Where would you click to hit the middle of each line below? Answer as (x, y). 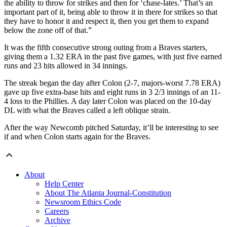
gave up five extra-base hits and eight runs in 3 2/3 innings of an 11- (112, 92)
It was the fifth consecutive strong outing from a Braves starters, (106, 48)
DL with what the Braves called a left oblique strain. (87, 110)
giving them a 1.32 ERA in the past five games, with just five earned (113, 57)
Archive (58, 220)
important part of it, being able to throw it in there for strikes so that (111, 12)
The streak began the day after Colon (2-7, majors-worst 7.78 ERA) (112, 83)
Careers (57, 211)
